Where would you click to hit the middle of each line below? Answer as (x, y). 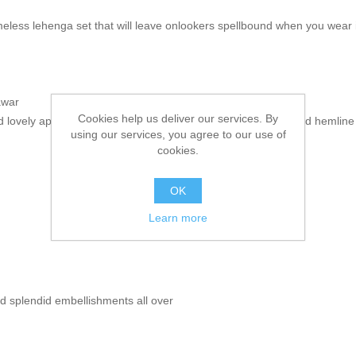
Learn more (178, 217)
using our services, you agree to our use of (178, 134)
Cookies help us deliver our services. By (178, 118)
